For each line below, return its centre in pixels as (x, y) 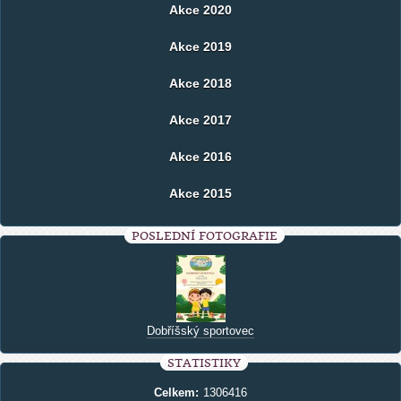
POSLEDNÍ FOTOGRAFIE (204, 236)
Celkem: (176, 392)
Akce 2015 (200, 193)
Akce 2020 (200, 10)
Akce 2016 (200, 157)
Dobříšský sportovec (200, 331)
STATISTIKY (204, 363)
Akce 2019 (200, 47)
